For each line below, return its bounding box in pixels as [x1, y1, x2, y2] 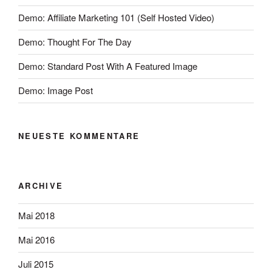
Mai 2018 [18, 209, 55, 222]
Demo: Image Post [18, 84, 93, 97]
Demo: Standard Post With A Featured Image [18, 59, 197, 73]
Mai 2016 [18, 233, 55, 246]
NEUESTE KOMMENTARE [18, 129, 140, 141]
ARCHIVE [18, 180, 64, 192]
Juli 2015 [18, 257, 53, 271]
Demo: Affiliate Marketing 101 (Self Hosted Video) [18, 11, 214, 24]
